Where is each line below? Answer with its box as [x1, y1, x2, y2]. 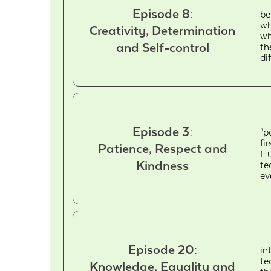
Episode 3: [132, 124, 193, 139]
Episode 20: [128, 242, 197, 257]
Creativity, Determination [90, 23, 236, 38]
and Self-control [116, 40, 209, 55]
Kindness [136, 158, 189, 173]
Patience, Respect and [97, 141, 227, 156]
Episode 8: [132, 6, 193, 21]
